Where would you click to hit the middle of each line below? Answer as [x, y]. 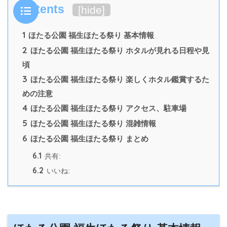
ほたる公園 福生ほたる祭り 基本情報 [90, 35]
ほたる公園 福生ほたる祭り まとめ [88, 138]
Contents [39, 9]
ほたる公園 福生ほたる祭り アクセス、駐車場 [107, 108]
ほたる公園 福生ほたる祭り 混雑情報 [92, 123]
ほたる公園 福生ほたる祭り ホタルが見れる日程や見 [119, 50]
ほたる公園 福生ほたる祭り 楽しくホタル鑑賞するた [119, 79]
